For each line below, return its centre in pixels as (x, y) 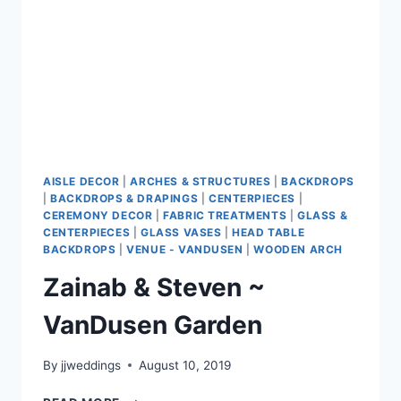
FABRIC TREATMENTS (225, 216)
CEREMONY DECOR (98, 216)
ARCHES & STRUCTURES (200, 182)
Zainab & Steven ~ (154, 287)
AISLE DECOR (81, 182)
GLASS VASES (181, 233)
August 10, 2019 (185, 365)
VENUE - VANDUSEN (185, 250)
